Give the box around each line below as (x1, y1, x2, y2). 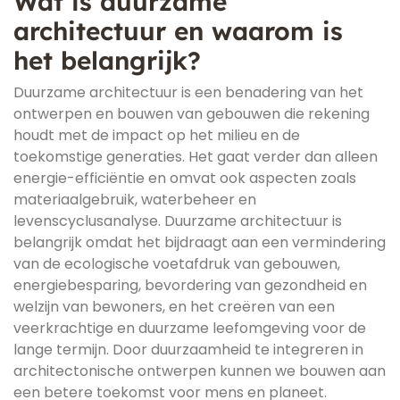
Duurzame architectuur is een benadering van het (13, 82, 363, 103)
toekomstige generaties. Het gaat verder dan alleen (13, 146, 378, 167)
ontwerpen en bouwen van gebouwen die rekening (13, 104, 370, 124)
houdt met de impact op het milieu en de (13, 125, 300, 146)
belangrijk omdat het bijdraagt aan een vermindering (13, 232, 386, 253)
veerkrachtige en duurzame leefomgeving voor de (13, 318, 366, 338)
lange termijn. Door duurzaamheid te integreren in (13, 339, 363, 360)
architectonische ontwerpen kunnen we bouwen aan (13, 361, 386, 381)
